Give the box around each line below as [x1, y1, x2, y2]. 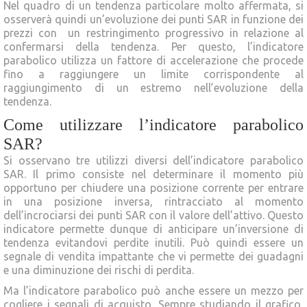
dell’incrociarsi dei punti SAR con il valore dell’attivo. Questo [3, 208, 304, 221]
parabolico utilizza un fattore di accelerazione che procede [3, 53, 304, 66]
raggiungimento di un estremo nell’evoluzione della [3, 81, 304, 94]
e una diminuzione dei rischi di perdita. [3, 263, 194, 276]
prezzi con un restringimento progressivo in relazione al [3, 26, 304, 39]
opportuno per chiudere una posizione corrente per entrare [3, 181, 304, 194]
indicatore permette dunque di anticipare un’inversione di [3, 222, 304, 235]
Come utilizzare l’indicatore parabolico [3, 115, 304, 134]
